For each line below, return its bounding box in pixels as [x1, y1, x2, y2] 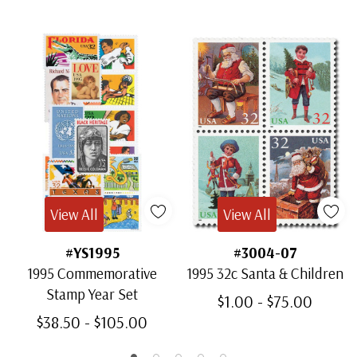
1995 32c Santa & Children [186, 263, 343, 283]
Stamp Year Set [46, 284, 138, 304]
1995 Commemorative [27, 263, 157, 283]
